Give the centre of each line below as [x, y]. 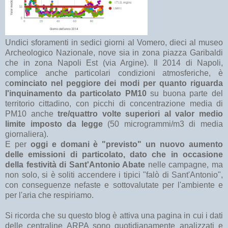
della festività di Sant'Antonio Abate [77, 164]
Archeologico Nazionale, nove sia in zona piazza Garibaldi [114, 52]
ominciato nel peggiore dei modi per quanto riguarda [116, 83]
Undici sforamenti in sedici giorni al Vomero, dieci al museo [114, 42]
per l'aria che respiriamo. [50, 195]
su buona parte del [185, 93]
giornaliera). [29, 134]
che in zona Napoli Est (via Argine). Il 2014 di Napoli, [114, 63]
